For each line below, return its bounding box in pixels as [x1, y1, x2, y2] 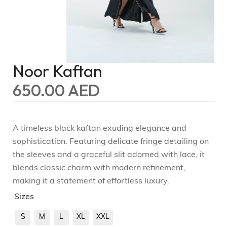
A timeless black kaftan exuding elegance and [13, 125, 186, 133]
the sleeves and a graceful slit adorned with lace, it [13, 151, 205, 160]
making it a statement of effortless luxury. [13, 177, 169, 186]
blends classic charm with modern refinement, [13, 164, 185, 173]
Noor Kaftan [13, 61, 102, 82]
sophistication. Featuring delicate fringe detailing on [13, 138, 209, 146]
